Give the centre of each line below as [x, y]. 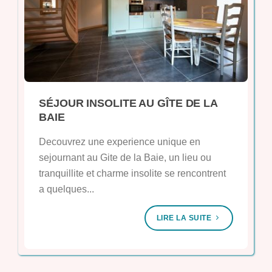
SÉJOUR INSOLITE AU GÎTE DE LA [128, 104]
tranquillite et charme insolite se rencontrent [132, 174]
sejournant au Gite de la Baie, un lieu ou [125, 158]
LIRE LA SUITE [185, 218]
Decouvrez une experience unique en [120, 142]
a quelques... [66, 189]
